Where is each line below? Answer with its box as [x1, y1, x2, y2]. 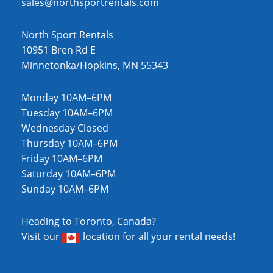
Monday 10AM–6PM [21, 91, 112, 105]
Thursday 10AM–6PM [21, 136, 118, 151]
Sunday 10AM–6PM [21, 182, 108, 196]
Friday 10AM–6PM [21, 152, 102, 166]
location [80, 230, 120, 244]
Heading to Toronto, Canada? [21, 214, 156, 229]
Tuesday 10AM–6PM [21, 106, 113, 120]
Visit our [21, 230, 62, 244]
